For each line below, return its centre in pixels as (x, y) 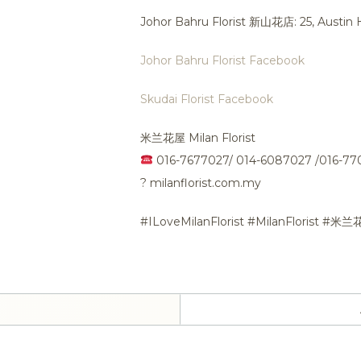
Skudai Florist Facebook (207, 99)
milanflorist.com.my (204, 183)
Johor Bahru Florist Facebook (222, 60)
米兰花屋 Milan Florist (198, 138)
